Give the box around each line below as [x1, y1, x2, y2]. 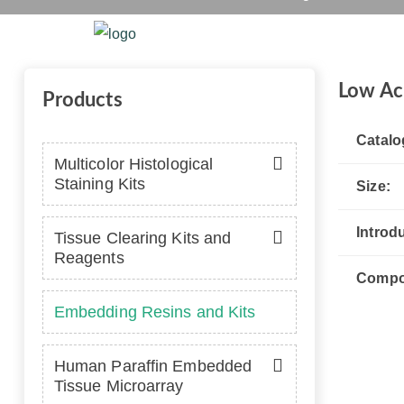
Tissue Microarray [53, 377, 184, 395]
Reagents [53, 249, 124, 267]
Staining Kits [53, 175, 146, 193]
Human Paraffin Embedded [53, 357, 252, 375]
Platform [326, 26, 382, 41]
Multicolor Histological [53, 155, 214, 173]
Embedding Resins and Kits [53, 303, 256, 321]
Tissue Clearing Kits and [53, 229, 232, 247]
